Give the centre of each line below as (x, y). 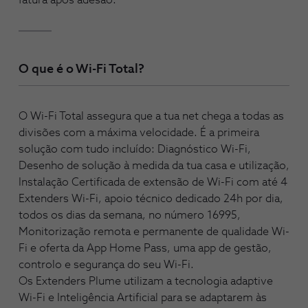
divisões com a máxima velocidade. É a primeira (139, 132)
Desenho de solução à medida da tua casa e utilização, (154, 165)
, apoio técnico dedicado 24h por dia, (191, 198)
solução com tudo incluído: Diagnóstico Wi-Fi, (135, 149)
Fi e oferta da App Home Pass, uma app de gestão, (145, 248)
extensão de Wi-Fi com (202, 182)
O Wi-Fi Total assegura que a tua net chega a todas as (151, 116)
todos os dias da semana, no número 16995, (130, 215)
